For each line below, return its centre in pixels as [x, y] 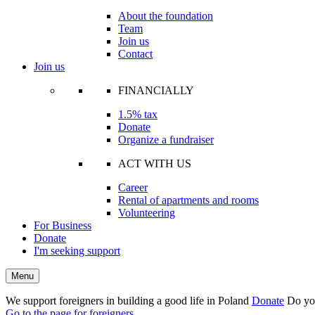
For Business [63, 225]
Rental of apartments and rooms [188, 200]
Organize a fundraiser [166, 139]
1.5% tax [138, 114]
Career [133, 187]
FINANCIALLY [156, 90]
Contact [135, 53]
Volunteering [147, 212]
